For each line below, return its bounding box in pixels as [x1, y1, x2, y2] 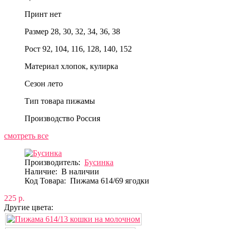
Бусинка [84, 157, 113, 167]
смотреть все [4, 131, 49, 140]
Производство [25, 113, 74, 123]
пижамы [66, 96, 95, 105]
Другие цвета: [4, 202, 53, 212]
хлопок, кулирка [61, 61, 118, 71]
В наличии [61, 167, 99, 176]
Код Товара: [25, 176, 66, 185]
